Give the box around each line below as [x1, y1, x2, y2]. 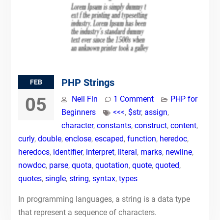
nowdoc [18, 161, 46, 170]
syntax [92, 174, 115, 183]
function [127, 134, 156, 143]
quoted [155, 161, 179, 170]
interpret [85, 147, 114, 157]
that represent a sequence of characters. [18, 208, 157, 217]
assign [144, 108, 167, 117]
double [37, 134, 61, 143]
